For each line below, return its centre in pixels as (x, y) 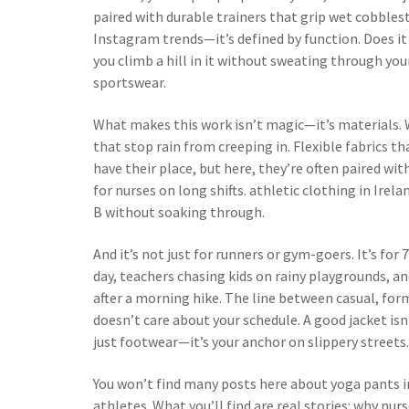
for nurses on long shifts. (171, 190)
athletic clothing (303, 190)
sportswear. (130, 82)
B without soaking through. (179, 212)
